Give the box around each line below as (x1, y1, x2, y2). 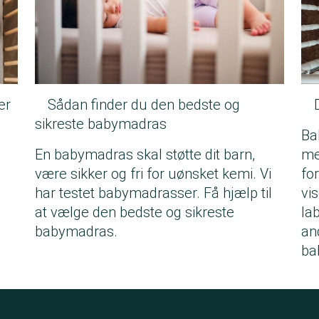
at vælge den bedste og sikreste (35, 204, 234, 221)
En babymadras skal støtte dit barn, (35, 146, 255, 164)
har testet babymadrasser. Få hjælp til (35, 184, 272, 202)
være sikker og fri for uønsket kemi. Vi (35, 165, 271, 183)
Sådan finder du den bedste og (48, 96, 240, 114)
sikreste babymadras (35, 115, 167, 133)
